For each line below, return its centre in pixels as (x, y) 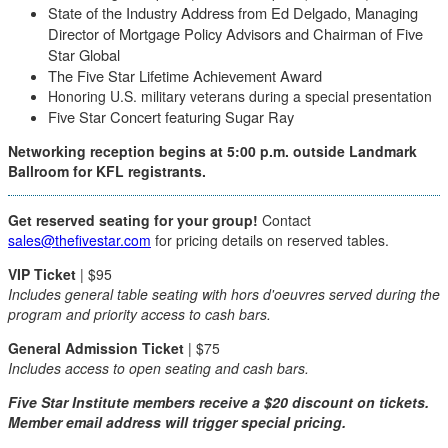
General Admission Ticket (96, 348)
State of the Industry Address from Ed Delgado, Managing (233, 12)
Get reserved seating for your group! (135, 220)
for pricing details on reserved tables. (270, 240)
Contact (286, 220)
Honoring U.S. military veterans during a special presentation (240, 96)
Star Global (84, 54)
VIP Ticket (44, 274)
